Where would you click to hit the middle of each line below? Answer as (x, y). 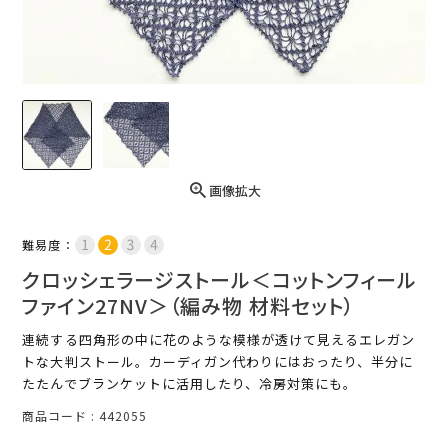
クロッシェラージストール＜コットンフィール (220, 280)
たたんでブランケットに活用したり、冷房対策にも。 (190, 384)
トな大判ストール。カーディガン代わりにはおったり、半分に (218, 362)
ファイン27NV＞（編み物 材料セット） (189, 306)
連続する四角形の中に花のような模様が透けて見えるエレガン (219, 340)
